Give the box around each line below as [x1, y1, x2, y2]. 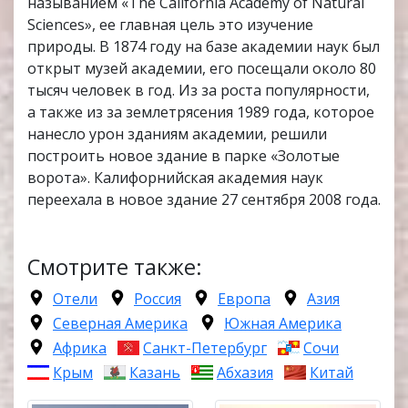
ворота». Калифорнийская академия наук [27, 168, 323, 189]
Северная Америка [53, 313, 188, 334]
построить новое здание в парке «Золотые [27, 146, 340, 167]
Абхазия [217, 362, 273, 383]
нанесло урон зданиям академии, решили [27, 124, 327, 145]
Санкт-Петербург [143, 338, 267, 359]
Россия [134, 289, 181, 310]
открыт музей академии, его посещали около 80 [27, 58, 376, 79]
